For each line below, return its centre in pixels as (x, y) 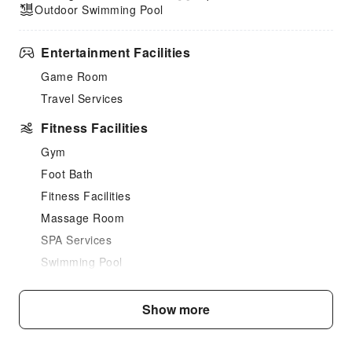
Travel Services (82, 98)
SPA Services (76, 240)
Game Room (75, 76)
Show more (176, 309)
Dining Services (91, 313)
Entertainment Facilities (115, 52)
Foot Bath (67, 174)
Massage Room (82, 218)
